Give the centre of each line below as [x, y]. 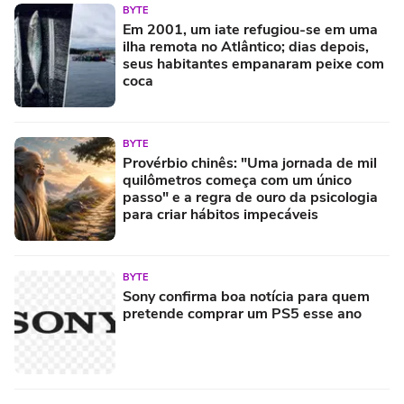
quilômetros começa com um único [237, 181]
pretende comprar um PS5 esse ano [242, 314]
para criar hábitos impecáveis [220, 215]
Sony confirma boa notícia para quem [246, 297]
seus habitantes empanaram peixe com [253, 64]
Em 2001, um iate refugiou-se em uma [250, 30]
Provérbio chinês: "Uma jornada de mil [250, 164]
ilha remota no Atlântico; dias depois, [246, 47]
